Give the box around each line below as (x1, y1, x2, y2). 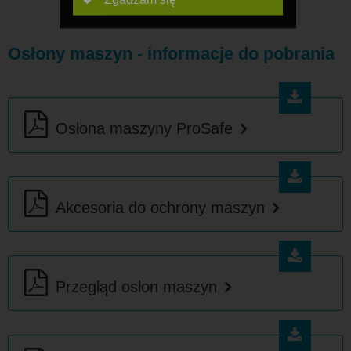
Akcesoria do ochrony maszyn (56, 199, 265, 216)
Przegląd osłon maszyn (56, 278, 217, 295)
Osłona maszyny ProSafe (56, 120, 233, 137)
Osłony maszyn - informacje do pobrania (8, 44, 335, 63)
